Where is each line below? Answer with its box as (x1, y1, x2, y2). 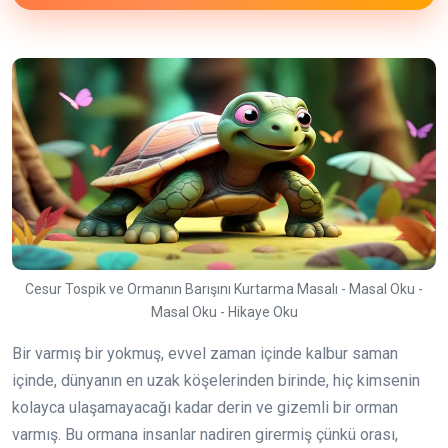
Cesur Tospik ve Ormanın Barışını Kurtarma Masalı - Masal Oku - (25, 280, 423, 297)
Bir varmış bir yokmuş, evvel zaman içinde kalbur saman (12, 343, 398, 363)
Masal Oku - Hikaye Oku (150, 303, 298, 320)
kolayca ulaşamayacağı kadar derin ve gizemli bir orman (12, 397, 398, 417)
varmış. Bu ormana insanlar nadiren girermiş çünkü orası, (12, 424, 398, 444)
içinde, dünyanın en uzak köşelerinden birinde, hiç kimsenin (12, 370, 420, 390)
